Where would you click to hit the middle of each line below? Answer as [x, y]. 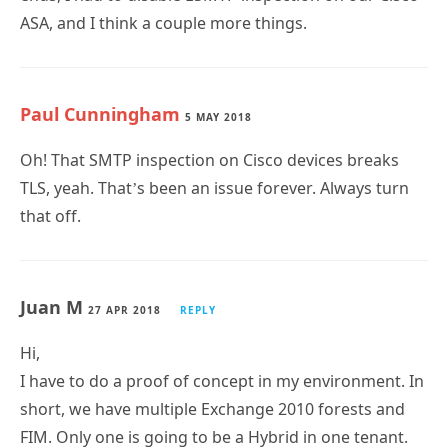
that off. [50, 215]
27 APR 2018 [124, 309]
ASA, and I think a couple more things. [163, 22]
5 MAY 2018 [218, 116]
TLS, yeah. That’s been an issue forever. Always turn [214, 187]
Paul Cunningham [100, 113]
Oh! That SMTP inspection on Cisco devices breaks [209, 159]
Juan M [54, 306]
